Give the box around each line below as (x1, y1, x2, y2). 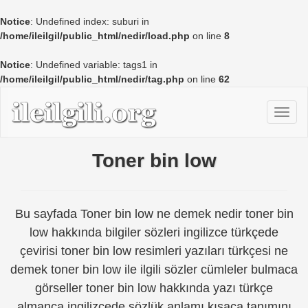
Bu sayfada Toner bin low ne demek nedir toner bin (14, 206, 294, 221)
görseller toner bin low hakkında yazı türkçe (35, 280, 273, 295)
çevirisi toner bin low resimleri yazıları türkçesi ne (20, 243, 288, 258)
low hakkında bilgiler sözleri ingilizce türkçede (30, 225, 278, 239)
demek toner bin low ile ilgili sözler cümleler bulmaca (10, 262, 298, 276)
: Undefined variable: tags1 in (30, 59, 157, 70)
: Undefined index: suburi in (30, 16, 149, 27)
